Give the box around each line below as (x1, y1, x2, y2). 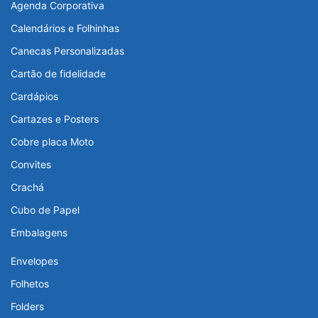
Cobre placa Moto (11, 136, 94, 148)
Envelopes (11, 255, 58, 268)
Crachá (11, 181, 44, 194)
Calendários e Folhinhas (11, 22, 119, 35)
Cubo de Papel (11, 204, 79, 216)
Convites (11, 158, 51, 171)
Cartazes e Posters (11, 113, 99, 126)
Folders (11, 300, 44, 313)
